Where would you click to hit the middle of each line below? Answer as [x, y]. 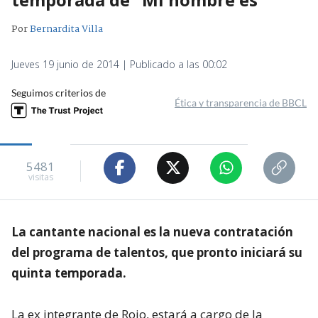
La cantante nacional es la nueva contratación [152, 231]
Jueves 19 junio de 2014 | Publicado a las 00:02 [119, 64]
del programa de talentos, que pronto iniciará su [157, 252]
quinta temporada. [69, 273]
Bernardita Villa [66, 29]
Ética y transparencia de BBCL [241, 102]
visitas [40, 177]
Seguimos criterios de [59, 92]
